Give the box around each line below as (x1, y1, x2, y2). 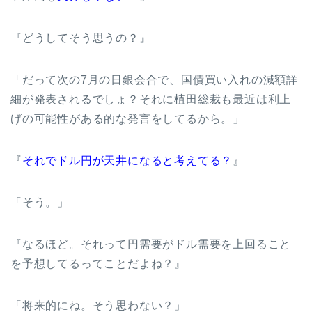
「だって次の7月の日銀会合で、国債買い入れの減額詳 (10, 73, 298, 86)
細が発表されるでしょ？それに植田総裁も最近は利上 (10, 93, 292, 105)
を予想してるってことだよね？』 (10, 257, 186, 270)
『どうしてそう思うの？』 (10, 31, 151, 44)
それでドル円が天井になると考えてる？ (22, 154, 233, 166)
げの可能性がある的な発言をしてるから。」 (10, 112, 244, 125)
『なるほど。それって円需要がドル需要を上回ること (10, 237, 292, 250)
